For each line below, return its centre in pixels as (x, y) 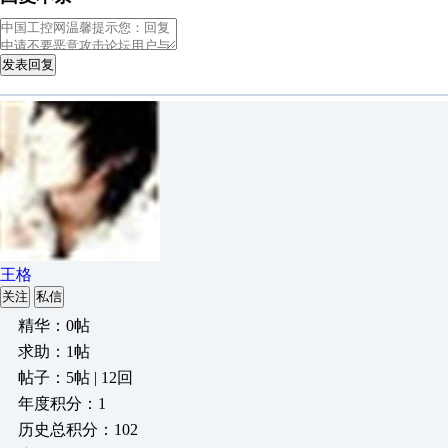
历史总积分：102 (78, 429)
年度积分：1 (62, 403)
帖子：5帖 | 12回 (75, 377)
